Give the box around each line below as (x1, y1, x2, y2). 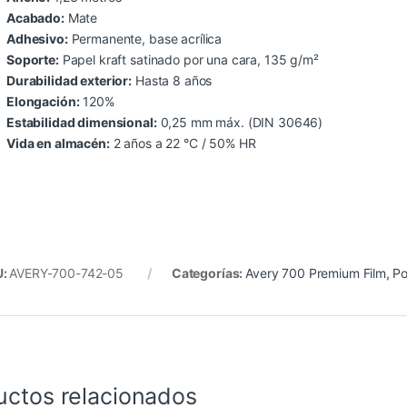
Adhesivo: (6, 31, 68, 47)
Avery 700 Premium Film (245, 265, 387, 282)
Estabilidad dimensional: (6, 114, 157, 131)
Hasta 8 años (132, 73, 213, 89)
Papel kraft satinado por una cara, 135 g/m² (58, 52, 319, 68)
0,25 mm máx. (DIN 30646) (156, 114, 323, 131)
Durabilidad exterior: (6, 73, 133, 89)
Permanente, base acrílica (67, 31, 223, 47)
